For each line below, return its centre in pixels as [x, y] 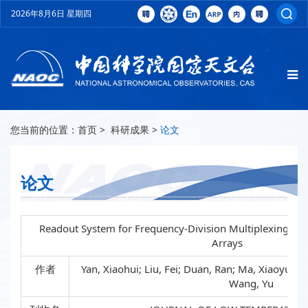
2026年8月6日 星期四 [51, 13]
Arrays [227, 243]
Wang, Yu [251, 284]
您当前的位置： [44, 130]
